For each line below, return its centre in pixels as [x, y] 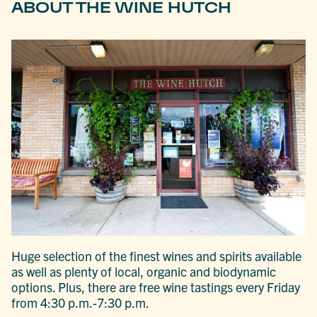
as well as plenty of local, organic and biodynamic [144, 271]
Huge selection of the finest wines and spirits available [157, 255]
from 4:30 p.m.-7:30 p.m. [81, 302]
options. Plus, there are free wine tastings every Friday [156, 287]
